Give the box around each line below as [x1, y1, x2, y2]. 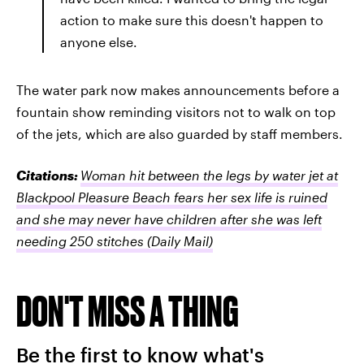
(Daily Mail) [147, 233, 213, 249]
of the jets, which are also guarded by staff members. [16, 126, 343, 141]
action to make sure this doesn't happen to [60, 12, 323, 28]
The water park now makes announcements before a [16, 82, 340, 97]
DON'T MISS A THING [16, 287, 239, 335]
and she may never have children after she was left [16, 211, 322, 227]
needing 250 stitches [16, 233, 147, 249]
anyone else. [60, 34, 137, 50]
